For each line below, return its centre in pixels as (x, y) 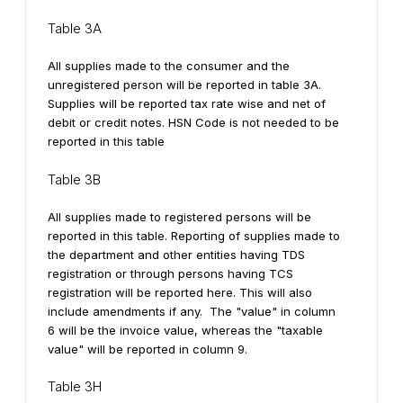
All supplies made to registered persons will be (179, 216)
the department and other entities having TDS (176, 254)
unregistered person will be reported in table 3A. (184, 84)
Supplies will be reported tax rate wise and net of (187, 103)
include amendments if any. (127, 311)
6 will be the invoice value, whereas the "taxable (185, 330)
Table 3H (75, 387)
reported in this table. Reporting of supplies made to (194, 235)
